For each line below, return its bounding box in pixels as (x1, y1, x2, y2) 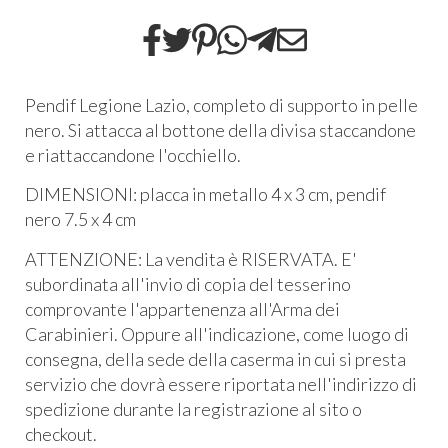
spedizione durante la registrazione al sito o (25, 397, 362, 420)
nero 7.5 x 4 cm (25, 208, 136, 231)
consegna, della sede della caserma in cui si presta (25, 347, 406, 370)
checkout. (25, 422, 97, 445)
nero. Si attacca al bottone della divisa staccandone (25, 118, 416, 141)
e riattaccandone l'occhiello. (25, 143, 241, 166)
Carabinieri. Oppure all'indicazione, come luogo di (25, 322, 409, 345)
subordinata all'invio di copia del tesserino (25, 272, 351, 295)
